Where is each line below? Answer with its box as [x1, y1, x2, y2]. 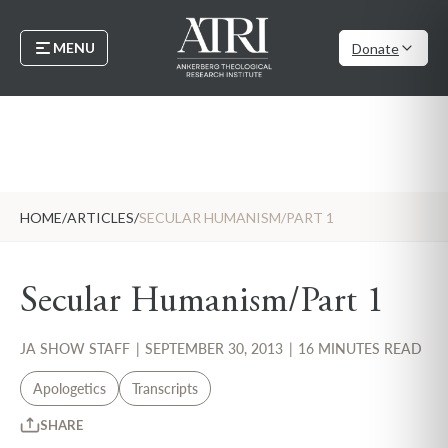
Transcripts [132, 380, 198, 397]
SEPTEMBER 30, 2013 [145, 340, 287, 357]
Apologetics [33, 380, 106, 397]
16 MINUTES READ [298, 340, 422, 357]
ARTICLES [67, 209, 134, 226]
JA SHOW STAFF [20, 340, 130, 357]
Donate [352, 39, 399, 57]
